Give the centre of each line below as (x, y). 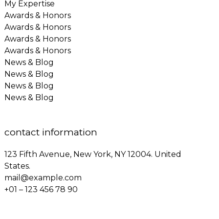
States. (18, 166)
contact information (51, 132)
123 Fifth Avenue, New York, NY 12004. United (93, 154)
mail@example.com (43, 178)
